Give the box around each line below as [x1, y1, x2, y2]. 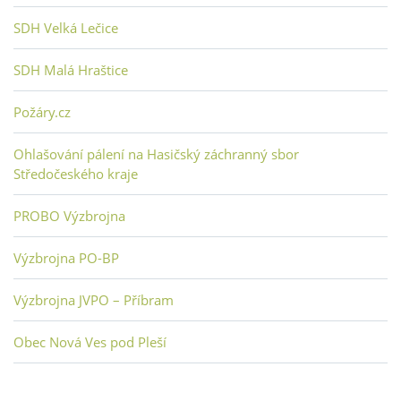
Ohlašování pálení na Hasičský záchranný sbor [13, 145, 299, 164]
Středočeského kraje [13, 165, 138, 183]
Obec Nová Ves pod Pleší [13, 333, 166, 352]
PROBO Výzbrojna [13, 207, 125, 226]
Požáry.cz [13, 103, 71, 122]
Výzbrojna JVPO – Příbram [13, 291, 174, 310]
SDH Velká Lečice [13, 19, 118, 38]
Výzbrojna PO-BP [13, 249, 119, 268]
